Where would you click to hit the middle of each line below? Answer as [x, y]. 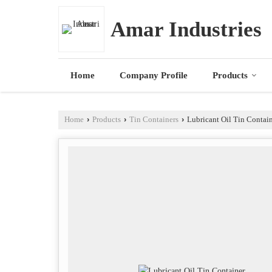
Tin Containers [154, 120]
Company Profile [154, 75]
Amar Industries [186, 29]
